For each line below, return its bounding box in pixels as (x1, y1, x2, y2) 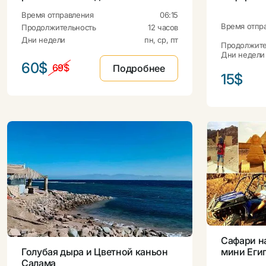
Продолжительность (21, 23, 96, 33)
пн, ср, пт (144, 35, 178, 45)
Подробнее (113, 62, 165, 74)
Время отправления (21, 9, 94, 20)
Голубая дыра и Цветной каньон (21, 246, 168, 258)
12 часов (148, 23, 178, 33)
